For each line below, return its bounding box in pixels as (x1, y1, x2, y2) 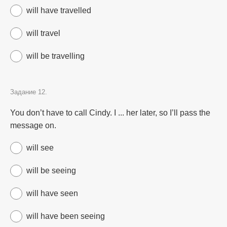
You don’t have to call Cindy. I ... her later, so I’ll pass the (10, 108, 210, 117)
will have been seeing (26, 212, 105, 220)
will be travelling (26, 52, 85, 60)
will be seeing (26, 166, 76, 175)
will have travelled (26, 6, 91, 15)
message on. (10, 121, 56, 130)
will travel (26, 29, 60, 37)
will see (26, 143, 54, 152)
